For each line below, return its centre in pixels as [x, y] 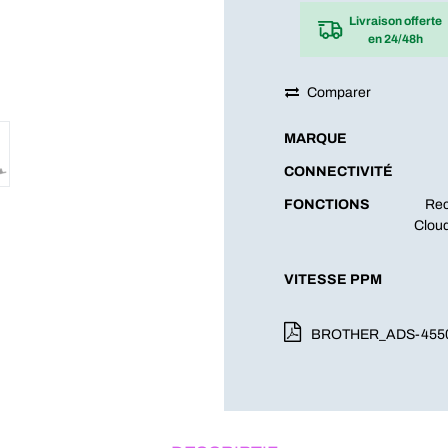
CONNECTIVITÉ [338, 171]
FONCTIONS [327, 204]
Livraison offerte [395, 20]
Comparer [339, 92]
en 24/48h [395, 38]
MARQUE [315, 138]
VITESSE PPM [333, 279]
